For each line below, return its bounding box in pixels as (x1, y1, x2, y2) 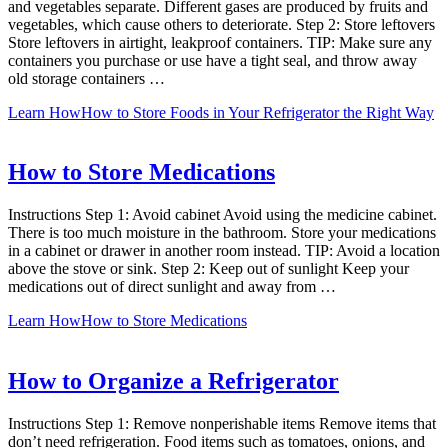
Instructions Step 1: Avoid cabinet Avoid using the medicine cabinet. (8, 206, 437, 224)
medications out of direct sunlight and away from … (8, 278, 336, 296)
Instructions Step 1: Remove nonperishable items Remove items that (8, 415, 436, 433)
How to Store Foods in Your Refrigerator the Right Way (81, 103, 434, 121)
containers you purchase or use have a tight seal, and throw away (8, 51, 417, 69)
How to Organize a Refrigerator (8, 368, 339, 395)
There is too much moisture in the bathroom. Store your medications (8, 224, 436, 242)
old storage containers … (8, 69, 165, 87)
